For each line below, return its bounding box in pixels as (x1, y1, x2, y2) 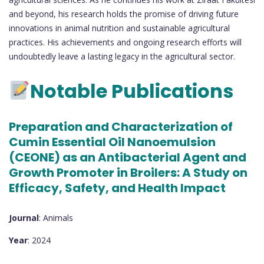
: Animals (39, 212, 73, 224)
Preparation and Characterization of (9, 118, 233, 135)
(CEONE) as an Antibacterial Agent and (9, 148, 246, 166)
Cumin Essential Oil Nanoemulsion (9, 133, 216, 150)
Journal (9, 212, 39, 224)
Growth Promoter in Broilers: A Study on (9, 164, 247, 181)
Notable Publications (30, 78, 234, 105)
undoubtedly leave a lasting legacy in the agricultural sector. (9, 50, 235, 62)
